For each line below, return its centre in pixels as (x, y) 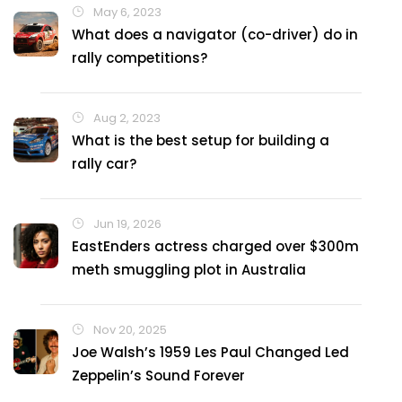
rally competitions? (140, 58)
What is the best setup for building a (201, 140)
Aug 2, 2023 (126, 118)
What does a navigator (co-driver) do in (215, 35)
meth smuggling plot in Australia (189, 270)
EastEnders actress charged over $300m (215, 246)
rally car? (104, 164)
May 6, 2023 (126, 12)
